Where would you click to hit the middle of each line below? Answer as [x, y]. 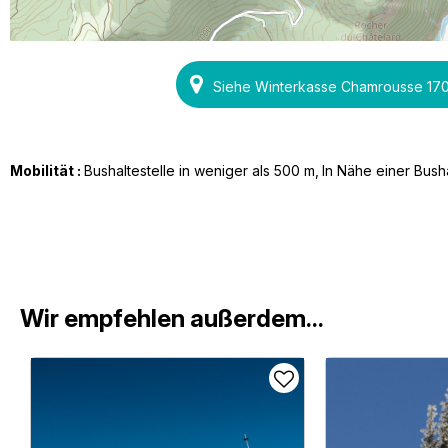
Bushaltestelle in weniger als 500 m [199, 170]
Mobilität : [47, 170]
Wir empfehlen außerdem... [172, 318]
